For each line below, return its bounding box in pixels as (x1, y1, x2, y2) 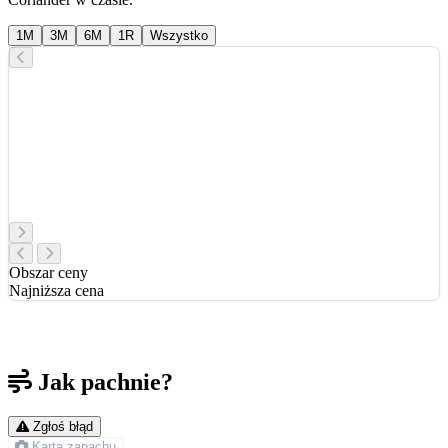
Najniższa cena (9, 282, 104, 300)
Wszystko (150, 28, 208, 44)
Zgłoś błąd (33, 419, 93, 435)
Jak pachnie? (38, 369, 173, 396)
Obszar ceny (9, 264, 88, 282)
